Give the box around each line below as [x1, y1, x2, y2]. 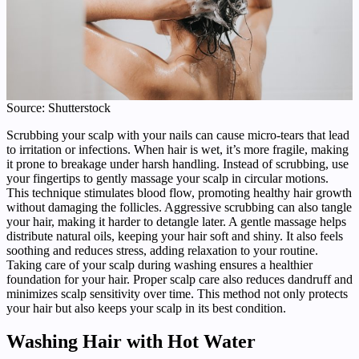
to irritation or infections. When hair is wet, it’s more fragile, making [6, 142, 349, 156]
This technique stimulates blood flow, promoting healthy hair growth [6, 185, 352, 200]
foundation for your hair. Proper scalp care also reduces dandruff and [6, 272, 353, 286]
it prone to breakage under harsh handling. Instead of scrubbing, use [6, 156, 349, 171]
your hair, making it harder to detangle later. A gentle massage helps [6, 214, 346, 228]
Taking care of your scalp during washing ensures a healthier [6, 257, 313, 272]
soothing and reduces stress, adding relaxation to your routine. [6, 243, 318, 257]
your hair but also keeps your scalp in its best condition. [6, 301, 286, 315]
